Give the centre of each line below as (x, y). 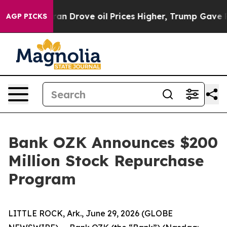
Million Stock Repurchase (106, 161)
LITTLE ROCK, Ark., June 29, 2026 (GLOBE (90, 213)
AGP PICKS (27, 16)
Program (42, 179)
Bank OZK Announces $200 (113, 142)
